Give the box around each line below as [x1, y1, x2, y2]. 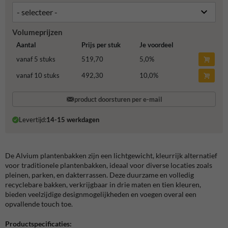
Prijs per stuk [81, 41, 121, 49]
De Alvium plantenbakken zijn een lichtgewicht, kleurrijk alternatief [5, 151, 217, 160]
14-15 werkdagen [46, 116, 99, 124]
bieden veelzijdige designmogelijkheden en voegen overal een [5, 189, 196, 198]
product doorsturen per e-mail [74, 95, 162, 104]
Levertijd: [18, 116, 46, 124]
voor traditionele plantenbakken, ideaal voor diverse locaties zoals [5, 160, 212, 169]
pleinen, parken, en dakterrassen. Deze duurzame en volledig [5, 170, 194, 179]
